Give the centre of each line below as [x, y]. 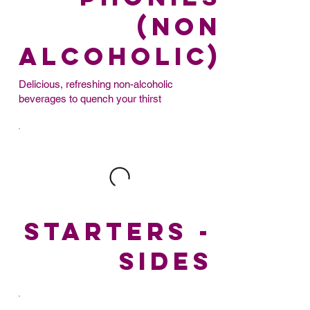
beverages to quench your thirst [90, 98]
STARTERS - [118, 231]
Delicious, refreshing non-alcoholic [95, 84]
